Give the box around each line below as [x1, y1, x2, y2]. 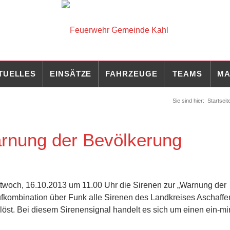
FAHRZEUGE [105, 69, 158, 78]
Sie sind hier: [172, 98, 204, 104]
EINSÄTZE [50, 69, 92, 78]
